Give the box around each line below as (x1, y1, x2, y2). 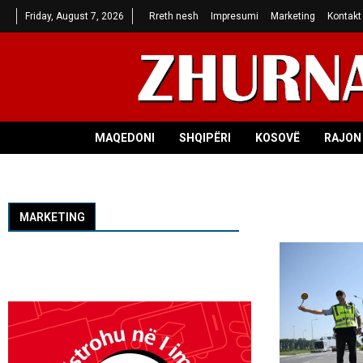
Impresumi (211, 11, 258, 22)
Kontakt (327, 11, 361, 22)
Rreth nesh (149, 11, 199, 22)
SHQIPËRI (179, 131, 231, 145)
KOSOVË (255, 131, 300, 145)
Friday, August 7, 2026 (25, 11, 124, 22)
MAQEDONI (95, 131, 155, 145)
